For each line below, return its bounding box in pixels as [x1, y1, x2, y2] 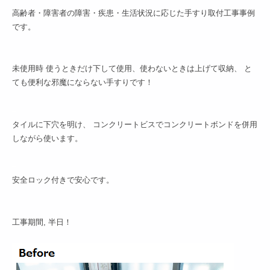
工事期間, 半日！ [12, 217, 72, 227]
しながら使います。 [12, 133, 83, 143]
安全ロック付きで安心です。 [12, 175, 114, 185]
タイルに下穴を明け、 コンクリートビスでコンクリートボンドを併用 [12, 119, 257, 129]
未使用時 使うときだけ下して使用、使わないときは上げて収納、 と [12, 64, 252, 74]
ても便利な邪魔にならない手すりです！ [12, 78, 153, 87]
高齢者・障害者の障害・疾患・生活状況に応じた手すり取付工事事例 [12, 8, 255, 17]
